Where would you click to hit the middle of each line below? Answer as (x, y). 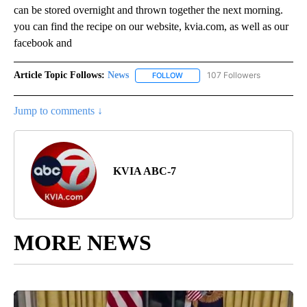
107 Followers (234, 75)
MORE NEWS (83, 242)
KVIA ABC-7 (145, 171)
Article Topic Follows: (59, 75)
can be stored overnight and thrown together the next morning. (148, 10)
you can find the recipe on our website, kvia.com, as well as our (151, 27)
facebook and (43, 43)
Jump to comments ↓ (58, 110)
